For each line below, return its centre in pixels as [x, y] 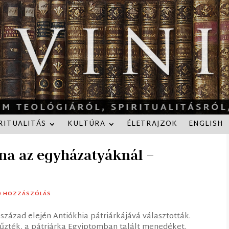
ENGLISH [206, 124]
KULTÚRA [86, 124]
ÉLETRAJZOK [152, 124]
